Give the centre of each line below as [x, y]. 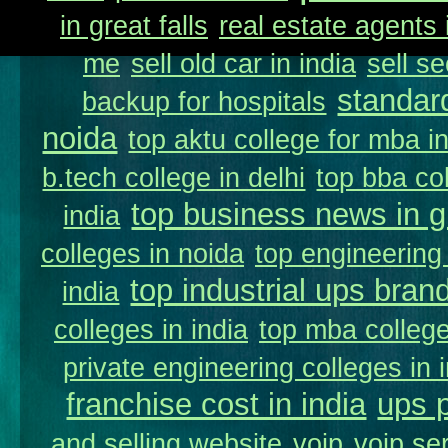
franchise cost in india [216, 404]
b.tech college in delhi [174, 177]
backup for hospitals [204, 101]
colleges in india [151, 329]
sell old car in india [243, 63]
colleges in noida [142, 253]
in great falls [134, 25]
